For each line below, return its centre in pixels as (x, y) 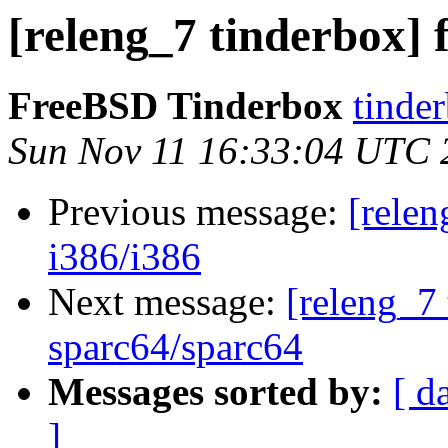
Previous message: (198, 212)
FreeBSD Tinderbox (175, 106)
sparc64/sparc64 (175, 347)
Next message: (167, 302)
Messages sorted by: (215, 392)
